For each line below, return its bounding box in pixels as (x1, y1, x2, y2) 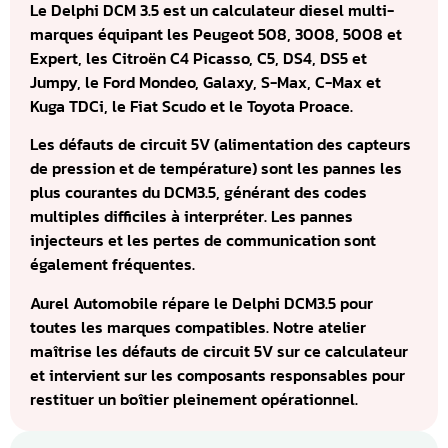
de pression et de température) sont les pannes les (30, 156, 402, 181)
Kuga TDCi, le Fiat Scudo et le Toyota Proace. (30, 94, 353, 118)
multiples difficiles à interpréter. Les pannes (30, 204, 353, 229)
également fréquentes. (30, 252, 195, 277)
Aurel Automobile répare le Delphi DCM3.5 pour (30, 290, 373, 315)
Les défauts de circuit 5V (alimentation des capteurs (30, 132, 411, 157)
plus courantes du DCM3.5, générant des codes (30, 180, 367, 205)
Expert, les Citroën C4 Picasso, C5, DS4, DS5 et (30, 46, 367, 70)
